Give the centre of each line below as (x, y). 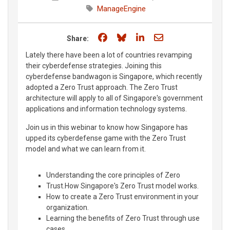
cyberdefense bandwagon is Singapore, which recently (114, 76)
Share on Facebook (148, 37)
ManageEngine (121, 9)
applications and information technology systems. (106, 109)
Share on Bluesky (163, 37)
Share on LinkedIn (182, 37)
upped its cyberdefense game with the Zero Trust (106, 138)
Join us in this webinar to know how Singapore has (107, 127)
